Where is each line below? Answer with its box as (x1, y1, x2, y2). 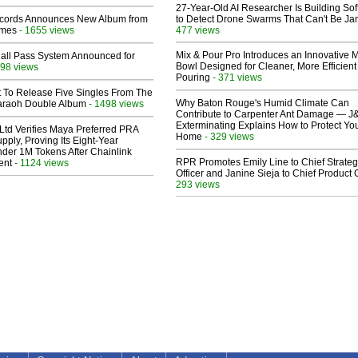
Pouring (176, 72, 210, 84)
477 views (176, 25, 220, 36)
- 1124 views (12, 157, 69, 169)
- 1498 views (86, 98, 144, 109)
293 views (176, 179, 220, 190)
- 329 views (202, 131, 254, 142)
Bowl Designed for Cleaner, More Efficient (176, 61, 356, 73)
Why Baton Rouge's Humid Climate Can (176, 97, 349, 109)
